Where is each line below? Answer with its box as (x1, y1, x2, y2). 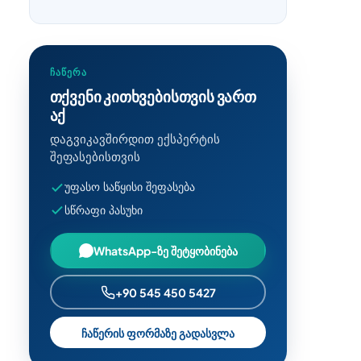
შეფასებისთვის (49, 150, 140, 165)
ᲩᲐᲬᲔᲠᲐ (49, 67, 88, 79)
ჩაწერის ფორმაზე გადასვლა (81, 325, 234, 340)
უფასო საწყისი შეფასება (64, 180, 195, 194)
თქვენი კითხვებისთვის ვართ (49, 86, 256, 106)
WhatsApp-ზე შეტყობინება (93, 243, 238, 258)
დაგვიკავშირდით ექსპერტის (49, 132, 220, 147)
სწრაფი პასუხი (64, 202, 143, 217)
